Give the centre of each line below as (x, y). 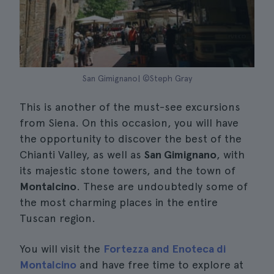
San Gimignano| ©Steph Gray (137, 78)
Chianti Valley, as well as (82, 154)
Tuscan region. (57, 218)
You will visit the (61, 249)
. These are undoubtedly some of (162, 186)
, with (231, 154)
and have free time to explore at (160, 265)
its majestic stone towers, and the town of (128, 170)
